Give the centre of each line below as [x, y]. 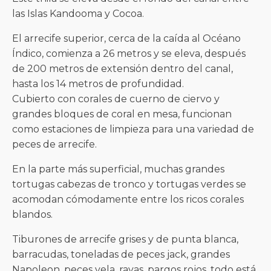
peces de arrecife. [54, 144]
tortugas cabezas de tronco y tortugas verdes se [129, 184]
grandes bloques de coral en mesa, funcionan [122, 114]
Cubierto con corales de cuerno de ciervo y [116, 99]
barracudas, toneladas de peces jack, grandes [121, 254]
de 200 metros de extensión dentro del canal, [122, 69]
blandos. [32, 214]
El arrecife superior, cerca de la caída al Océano [126, 38]
